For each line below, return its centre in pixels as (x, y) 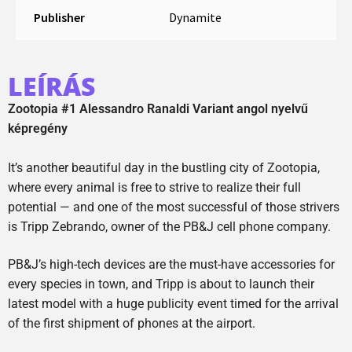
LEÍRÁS (51, 86)
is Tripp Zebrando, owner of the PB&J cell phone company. (169, 226)
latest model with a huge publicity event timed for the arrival (173, 303)
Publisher (59, 18)
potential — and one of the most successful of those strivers (174, 207)
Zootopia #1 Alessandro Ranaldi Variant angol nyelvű (158, 108)
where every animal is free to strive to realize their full (154, 187)
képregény (38, 128)
